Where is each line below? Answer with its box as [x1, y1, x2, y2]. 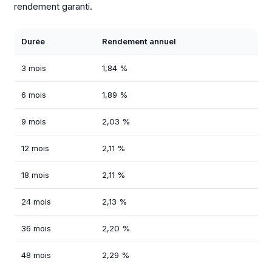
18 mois [21, 169, 49, 180]
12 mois [21, 143, 49, 153]
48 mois [21, 250, 51, 260]
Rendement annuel [101, 36, 176, 46]
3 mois [21, 63, 46, 73]
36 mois [21, 223, 51, 233]
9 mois [21, 116, 46, 126]
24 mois [21, 196, 51, 206]
